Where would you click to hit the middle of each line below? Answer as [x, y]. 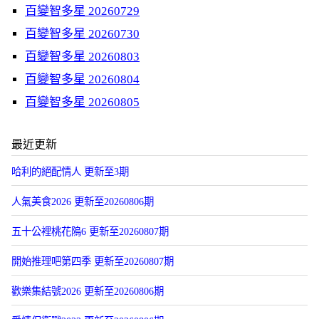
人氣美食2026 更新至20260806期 [83, 202]
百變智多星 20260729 [82, 11]
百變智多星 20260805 [82, 102]
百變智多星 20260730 [82, 34]
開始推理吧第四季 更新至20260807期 [93, 261]
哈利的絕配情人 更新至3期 [70, 172]
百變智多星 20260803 [82, 57]
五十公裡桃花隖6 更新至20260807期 [90, 231]
